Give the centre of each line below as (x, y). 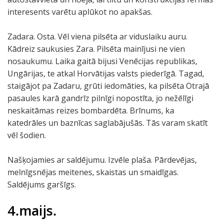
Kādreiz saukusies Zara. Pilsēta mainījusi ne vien (96, 49)
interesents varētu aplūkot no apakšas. (80, 12)
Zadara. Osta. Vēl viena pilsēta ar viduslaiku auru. (97, 37)
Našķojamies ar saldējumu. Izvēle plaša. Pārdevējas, (102, 160)
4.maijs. (32, 210)
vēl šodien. (27, 135)
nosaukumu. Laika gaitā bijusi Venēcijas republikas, (102, 61)
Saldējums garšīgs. (42, 184)
